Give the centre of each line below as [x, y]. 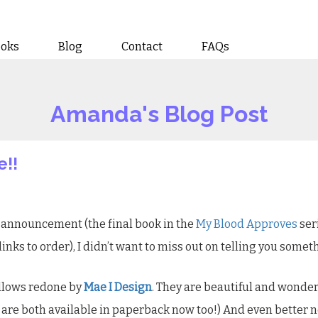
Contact [142, 46]
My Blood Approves [248, 224]
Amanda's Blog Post [159, 114]
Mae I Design [118, 287]
